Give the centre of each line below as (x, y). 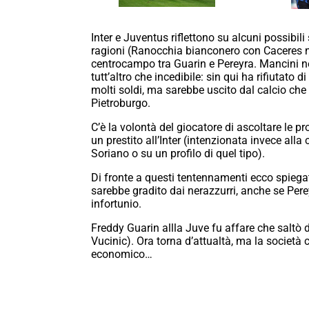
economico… (122, 254)
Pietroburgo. (121, 103)
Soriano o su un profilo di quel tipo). (178, 153)
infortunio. (116, 203)
